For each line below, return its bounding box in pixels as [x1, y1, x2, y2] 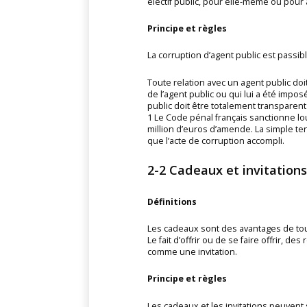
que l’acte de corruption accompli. [147, 134, 284, 147]
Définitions [147, 195, 197, 208]
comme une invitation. [147, 246, 237, 258]
